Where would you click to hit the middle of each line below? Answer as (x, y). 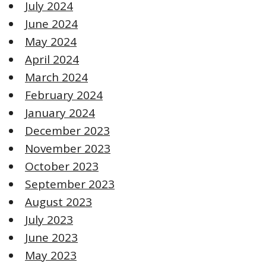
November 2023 (68, 148)
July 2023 (49, 219)
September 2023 (70, 184)
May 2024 (51, 41)
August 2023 (58, 202)
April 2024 (52, 59)
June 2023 (51, 237)
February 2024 (64, 95)
